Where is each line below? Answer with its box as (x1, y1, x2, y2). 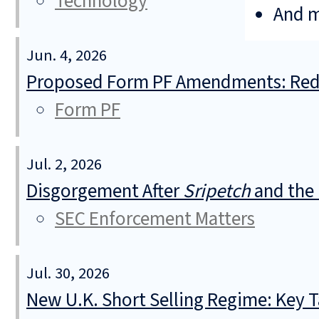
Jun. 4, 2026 (26, 44, 107, 68)
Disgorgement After (26, 177, 183, 206)
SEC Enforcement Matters (55, 205, 255, 234)
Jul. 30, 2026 (26, 262, 110, 286)
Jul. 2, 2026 (26, 153, 102, 177)
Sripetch (183, 177, 251, 206)
